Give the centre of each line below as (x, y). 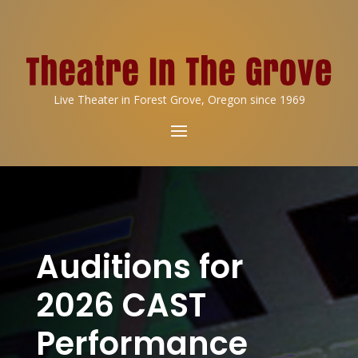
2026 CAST (121, 305)
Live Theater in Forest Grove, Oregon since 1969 (179, 99)
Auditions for (139, 267)
